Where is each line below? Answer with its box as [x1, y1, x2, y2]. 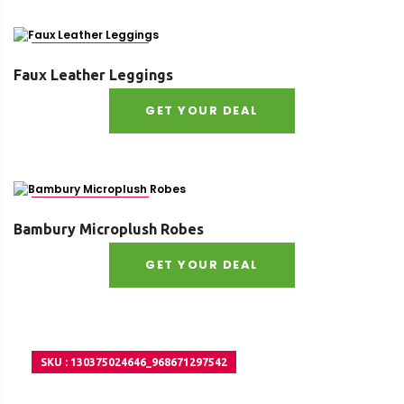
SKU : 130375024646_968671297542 [41, 356, 227, 368]
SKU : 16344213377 [41, 48, 140, 60]
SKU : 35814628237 [41, 202, 140, 214]
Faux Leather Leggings [14, 67, 173, 83]
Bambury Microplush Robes [14, 221, 204, 237]
